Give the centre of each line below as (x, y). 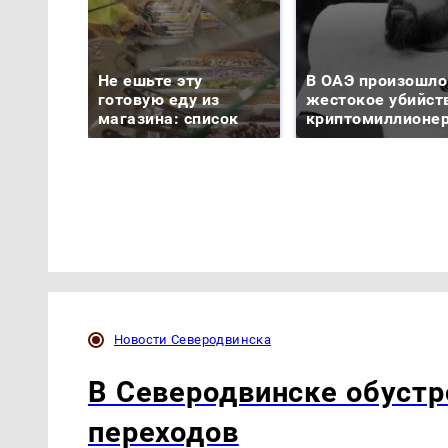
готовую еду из (159, 100)
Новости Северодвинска (193, 339)
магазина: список (168, 119)
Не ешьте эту (150, 81)
